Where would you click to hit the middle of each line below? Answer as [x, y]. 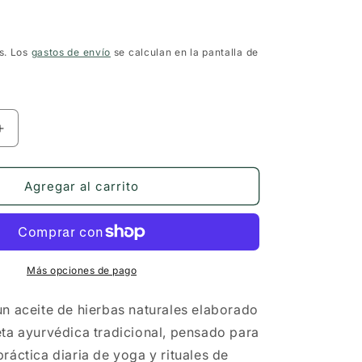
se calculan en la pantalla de [185, 52]
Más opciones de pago [82, 270]
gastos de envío [71, 52]
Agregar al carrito [82, 186]
